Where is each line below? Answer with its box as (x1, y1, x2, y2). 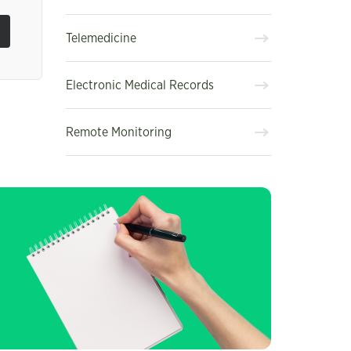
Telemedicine (65, 31, 136, 45)
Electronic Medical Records (65, 78, 214, 92)
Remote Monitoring (65, 125, 172, 139)
